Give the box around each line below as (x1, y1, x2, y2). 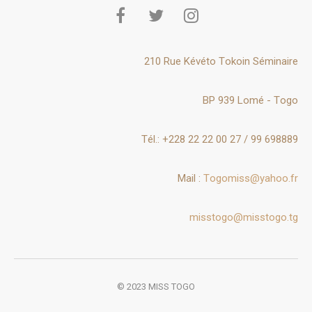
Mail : (178, 172, 203, 185)
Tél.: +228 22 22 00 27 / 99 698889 (141, 133, 298, 146)
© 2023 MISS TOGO (117, 281, 195, 292)
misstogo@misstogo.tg (189, 211, 298, 224)
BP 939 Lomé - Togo (203, 94, 298, 107)
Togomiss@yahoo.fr (203, 172, 298, 185)
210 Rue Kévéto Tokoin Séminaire (144, 55, 298, 68)
